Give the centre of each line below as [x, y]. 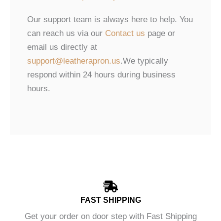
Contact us [125, 33]
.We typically [144, 61]
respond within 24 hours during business [101, 74]
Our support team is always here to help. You [110, 19]
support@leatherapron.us [74, 61]
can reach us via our [66, 33]
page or [160, 33]
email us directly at [62, 47]
